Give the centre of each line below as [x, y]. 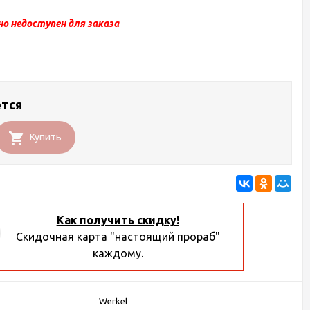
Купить [46, 137]
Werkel [113, 301]
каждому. [118, 253]
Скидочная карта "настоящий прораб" [118, 237]
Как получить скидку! [118, 220]
